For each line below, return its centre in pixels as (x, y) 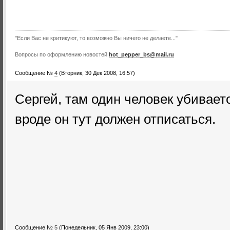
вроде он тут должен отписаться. (115, 119)
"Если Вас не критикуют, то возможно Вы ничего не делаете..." (96, 38)
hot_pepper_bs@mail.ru (141, 54)
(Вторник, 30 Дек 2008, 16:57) (97, 73)
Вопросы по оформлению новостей (62, 54)
